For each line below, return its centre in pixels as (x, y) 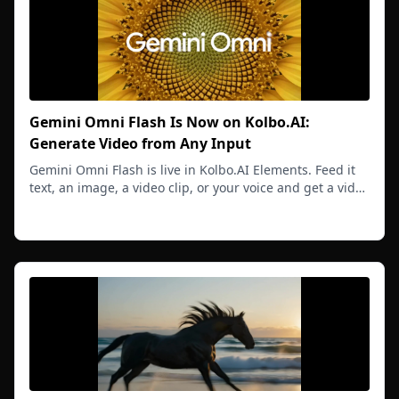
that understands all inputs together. (140, 205)
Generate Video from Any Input (140, 143)
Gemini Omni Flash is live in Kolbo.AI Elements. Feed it (192, 170)
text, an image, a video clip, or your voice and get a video (199, 187)
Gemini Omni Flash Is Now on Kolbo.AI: (170, 122)
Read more (62, 216)
